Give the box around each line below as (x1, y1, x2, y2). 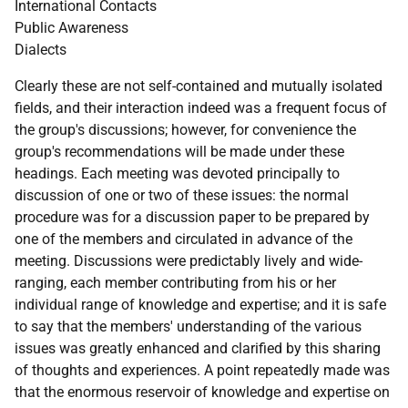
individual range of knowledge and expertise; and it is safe (15, 296, 386, 313)
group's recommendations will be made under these (15, 143, 344, 160)
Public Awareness (15, 19, 128, 36)
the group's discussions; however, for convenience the (15, 121, 356, 138)
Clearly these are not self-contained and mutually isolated (15, 77, 382, 95)
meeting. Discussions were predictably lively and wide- (15, 252, 362, 270)
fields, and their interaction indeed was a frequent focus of (15, 99, 387, 117)
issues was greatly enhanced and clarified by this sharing (15, 340, 381, 357)
